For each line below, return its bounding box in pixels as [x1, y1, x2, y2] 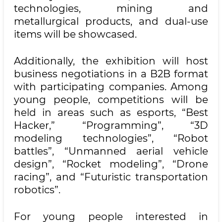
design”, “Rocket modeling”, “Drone [14, 158, 208, 170]
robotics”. [14, 184, 60, 196]
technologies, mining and [14, 2, 208, 14]
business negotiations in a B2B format [14, 68, 208, 80]
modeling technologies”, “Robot [14, 132, 208, 144]
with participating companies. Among [14, 81, 208, 93]
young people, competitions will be [14, 94, 208, 106]
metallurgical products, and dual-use [14, 15, 208, 27]
